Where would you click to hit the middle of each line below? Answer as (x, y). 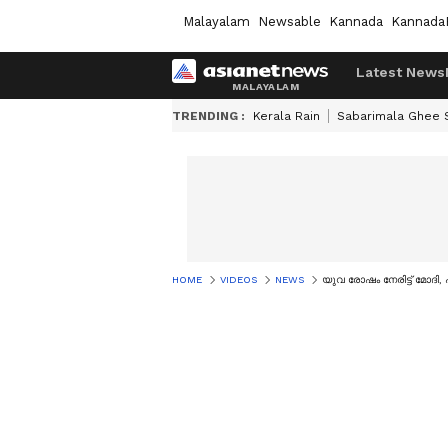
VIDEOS (238, 279)
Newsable (289, 21)
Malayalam (216, 21)
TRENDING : (208, 116)
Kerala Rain (286, 116)
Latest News (400, 72)
